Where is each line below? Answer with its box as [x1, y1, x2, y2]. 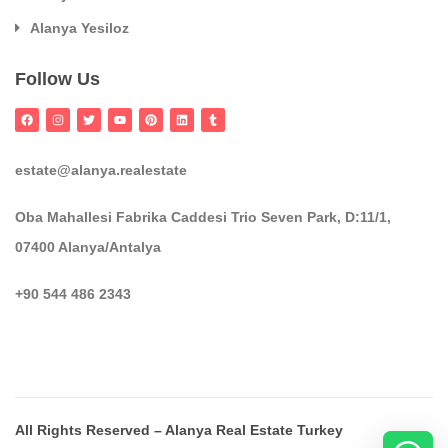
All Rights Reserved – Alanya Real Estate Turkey [15, 421, 343, 438]
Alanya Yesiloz [30, 19, 129, 36]
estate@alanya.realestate [15, 161, 187, 178]
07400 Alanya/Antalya [15, 238, 161, 255]
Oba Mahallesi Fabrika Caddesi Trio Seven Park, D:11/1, [15, 208, 391, 225]
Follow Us [15, 68, 100, 89]
